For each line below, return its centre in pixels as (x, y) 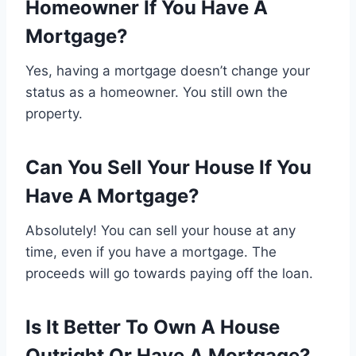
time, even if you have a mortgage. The (151, 252)
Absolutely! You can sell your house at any (161, 231)
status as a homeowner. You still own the (157, 93)
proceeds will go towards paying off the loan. (169, 274)
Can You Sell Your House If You (168, 168)
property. (54, 114)
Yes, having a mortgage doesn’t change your (168, 71)
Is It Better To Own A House (153, 327)
